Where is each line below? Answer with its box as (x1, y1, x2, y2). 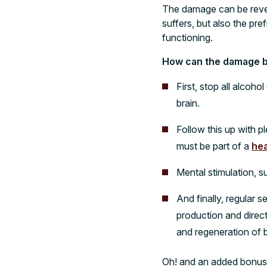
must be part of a (176, 139, 252, 152)
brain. (176, 97, 200, 109)
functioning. (162, 31, 213, 44)
